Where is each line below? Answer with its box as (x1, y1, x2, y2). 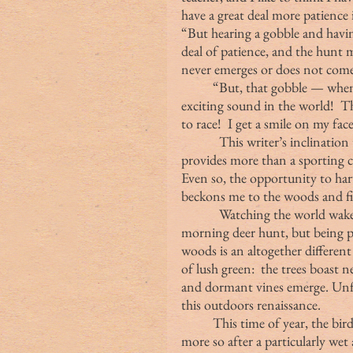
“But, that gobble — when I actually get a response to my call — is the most (181, 77, 213, 96)
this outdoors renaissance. (181, 295, 321, 314)
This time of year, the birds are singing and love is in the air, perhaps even (181, 313, 213, 332)
